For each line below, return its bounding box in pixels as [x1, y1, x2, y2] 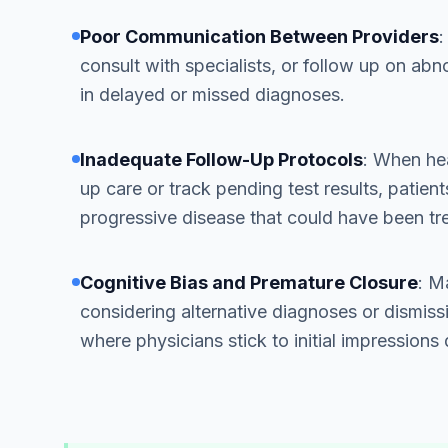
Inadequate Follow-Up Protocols [80, 149, 363, 170]
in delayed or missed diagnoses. [80, 84, 345, 105]
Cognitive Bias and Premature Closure [80, 272, 418, 293]
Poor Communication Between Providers [80, 26, 439, 47]
